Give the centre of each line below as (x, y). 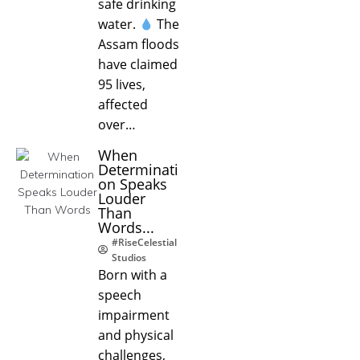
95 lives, (122, 84)
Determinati (138, 169)
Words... (126, 227)
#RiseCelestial (144, 242)
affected (123, 104)
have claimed (138, 64)
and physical (136, 335)
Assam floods (139, 44)
